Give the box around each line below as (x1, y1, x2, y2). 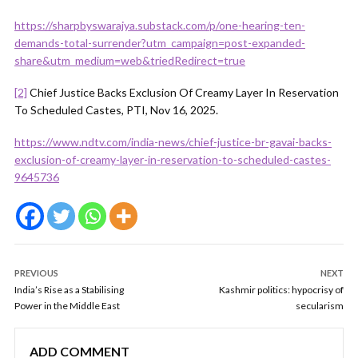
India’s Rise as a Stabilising (14, 284, 124, 296)
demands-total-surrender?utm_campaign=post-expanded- (14, 36, 305, 50)
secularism (296, 300, 344, 312)
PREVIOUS (14, 268, 58, 278)
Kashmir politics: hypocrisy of (219, 284, 344, 296)
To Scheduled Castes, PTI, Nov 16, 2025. (14, 103, 218, 117)
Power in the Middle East (14, 300, 120, 312)
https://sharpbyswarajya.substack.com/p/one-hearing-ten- (14, 18, 305, 32)
